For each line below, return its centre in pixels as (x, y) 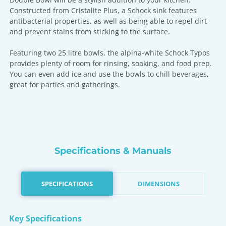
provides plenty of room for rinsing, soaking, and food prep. (111, 63)
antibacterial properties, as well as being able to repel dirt (108, 21)
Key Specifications (45, 218)
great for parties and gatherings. (65, 84)
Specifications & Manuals (113, 151)
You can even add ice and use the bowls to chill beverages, (109, 74)
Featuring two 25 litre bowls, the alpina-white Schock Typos (110, 53)
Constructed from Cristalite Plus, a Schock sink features (103, 10)
